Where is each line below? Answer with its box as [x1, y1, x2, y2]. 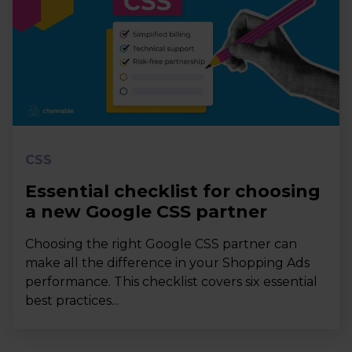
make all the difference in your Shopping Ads [25, 255, 310, 270]
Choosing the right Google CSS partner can [25, 236, 297, 251]
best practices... [25, 293, 119, 308]
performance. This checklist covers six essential [25, 274, 317, 289]
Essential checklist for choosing [25, 181, 321, 202]
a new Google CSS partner [25, 201, 267, 222]
